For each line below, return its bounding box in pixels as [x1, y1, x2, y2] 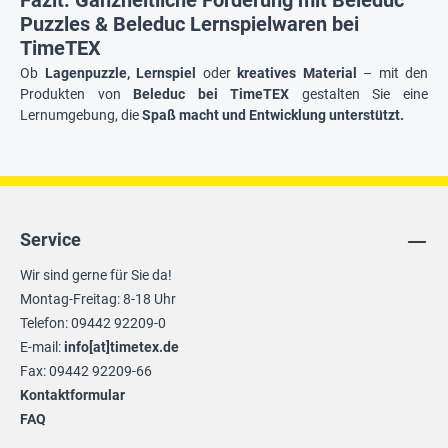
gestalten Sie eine [289, 85, 429, 102]
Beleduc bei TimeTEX [133, 85, 290, 102]
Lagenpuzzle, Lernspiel [44, 64, 196, 81]
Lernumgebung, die [20, 106, 142, 123]
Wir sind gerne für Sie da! [20, 267, 172, 283]
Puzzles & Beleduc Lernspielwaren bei [20, 11, 359, 36]
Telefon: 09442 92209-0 [20, 315, 166, 331]
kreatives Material [237, 64, 357, 81]
